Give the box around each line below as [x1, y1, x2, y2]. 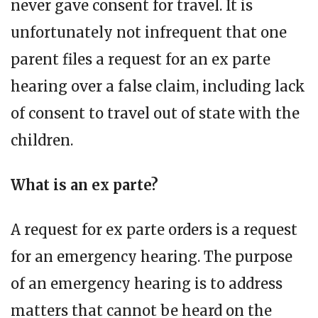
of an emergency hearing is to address [11, 274, 283, 292]
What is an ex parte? [11, 175, 158, 194]
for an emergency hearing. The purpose [11, 247, 292, 265]
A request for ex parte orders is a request [11, 220, 297, 238]
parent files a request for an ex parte [11, 50, 270, 68]
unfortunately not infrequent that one [11, 23, 287, 41]
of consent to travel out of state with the [11, 104, 300, 122]
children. [11, 131, 73, 149]
